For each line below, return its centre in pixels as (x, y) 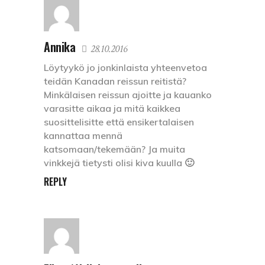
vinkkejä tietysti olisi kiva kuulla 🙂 (119, 162)
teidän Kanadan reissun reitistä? (115, 81)
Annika (60, 46)
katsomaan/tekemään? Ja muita (114, 149)
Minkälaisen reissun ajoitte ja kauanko (128, 94)
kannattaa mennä (83, 135)
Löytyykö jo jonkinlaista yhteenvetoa (125, 67)
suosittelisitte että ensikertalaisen (119, 122)
